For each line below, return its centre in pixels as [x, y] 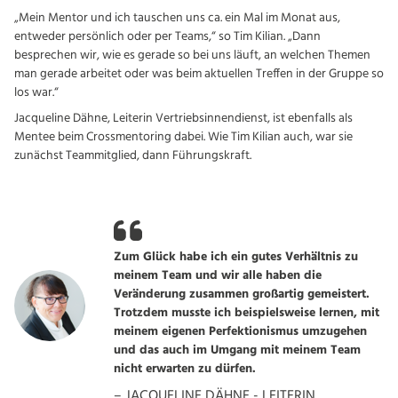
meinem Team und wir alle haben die [218, 275]
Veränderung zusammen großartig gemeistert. [242, 294]
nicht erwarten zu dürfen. [185, 369]
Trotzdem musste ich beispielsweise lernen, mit [247, 313]
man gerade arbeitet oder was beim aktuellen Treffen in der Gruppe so [199, 74]
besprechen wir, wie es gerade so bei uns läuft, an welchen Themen [192, 55]
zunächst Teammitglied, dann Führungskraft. [133, 155]
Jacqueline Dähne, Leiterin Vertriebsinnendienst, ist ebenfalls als [183, 118]
